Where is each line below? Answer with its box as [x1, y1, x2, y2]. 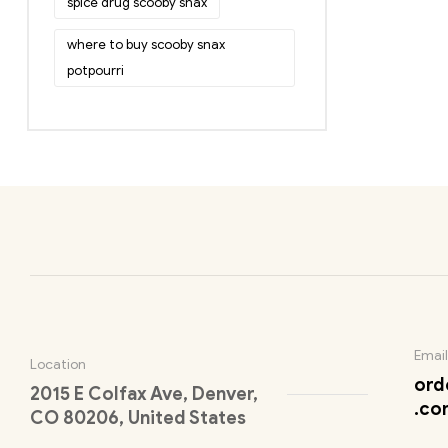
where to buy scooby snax [67, 35, 225, 53]
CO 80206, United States [30, 407, 246, 430]
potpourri [67, 61, 124, 79]
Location [30, 356, 86, 374]
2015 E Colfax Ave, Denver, [30, 383, 258, 406]
